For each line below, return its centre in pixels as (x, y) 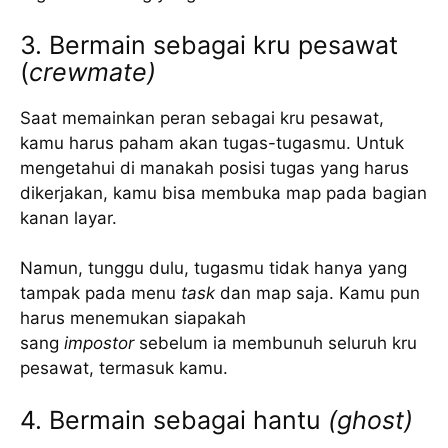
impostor (99, 343)
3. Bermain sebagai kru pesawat (209, 44)
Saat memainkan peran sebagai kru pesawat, (202, 117)
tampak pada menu (100, 293)
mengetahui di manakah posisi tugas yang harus (214, 167)
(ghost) (370, 419)
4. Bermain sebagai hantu (174, 419)
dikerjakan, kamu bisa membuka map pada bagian (223, 192)
